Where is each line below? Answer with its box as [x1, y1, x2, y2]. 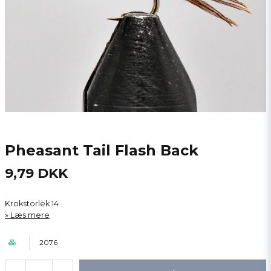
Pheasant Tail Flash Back [5, 142, 198, 159]
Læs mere [10, 211, 50, 220]
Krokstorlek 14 [5, 199, 59, 208]
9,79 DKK [5, 165, 68, 181]
